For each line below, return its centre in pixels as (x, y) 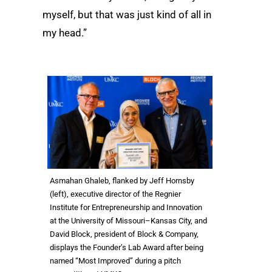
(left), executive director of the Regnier (115, 194)
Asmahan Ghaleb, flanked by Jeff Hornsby (122, 180)
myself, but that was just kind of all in (127, 15)
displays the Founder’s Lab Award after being (127, 247)
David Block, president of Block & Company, (124, 234)
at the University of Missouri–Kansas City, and (128, 220)
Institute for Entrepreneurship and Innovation (126, 207)
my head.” (65, 33)
